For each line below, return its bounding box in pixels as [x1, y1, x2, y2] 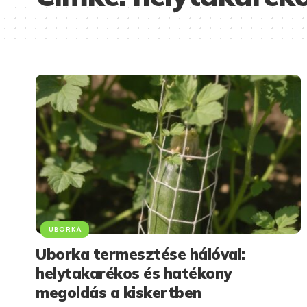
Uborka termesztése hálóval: [36, 244, 245, 264]
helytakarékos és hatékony [36, 263, 232, 283]
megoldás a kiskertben [36, 282, 201, 302]
